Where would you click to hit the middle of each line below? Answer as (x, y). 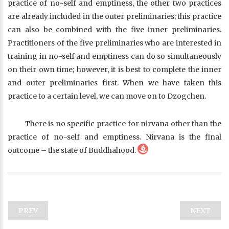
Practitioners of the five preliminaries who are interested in (114, 43)
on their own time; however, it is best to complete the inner (114, 70)
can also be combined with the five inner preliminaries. (114, 30)
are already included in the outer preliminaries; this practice (114, 16)
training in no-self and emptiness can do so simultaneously (114, 56)
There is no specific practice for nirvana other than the (123, 124)
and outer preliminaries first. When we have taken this (114, 83)
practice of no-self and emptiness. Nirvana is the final (114, 137)
